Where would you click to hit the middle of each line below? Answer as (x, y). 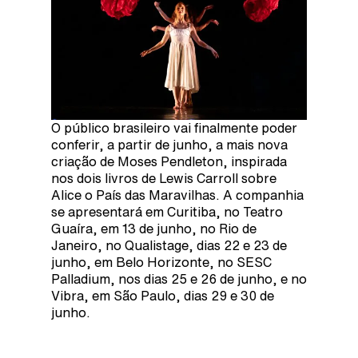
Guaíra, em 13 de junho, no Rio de (154, 228)
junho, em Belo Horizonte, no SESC (161, 262)
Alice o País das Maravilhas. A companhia (177, 195)
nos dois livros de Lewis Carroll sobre (164, 178)
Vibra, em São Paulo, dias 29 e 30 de (163, 295)
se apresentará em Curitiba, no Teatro (167, 211)
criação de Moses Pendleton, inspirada (169, 161)
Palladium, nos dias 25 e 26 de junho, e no (179, 278)
